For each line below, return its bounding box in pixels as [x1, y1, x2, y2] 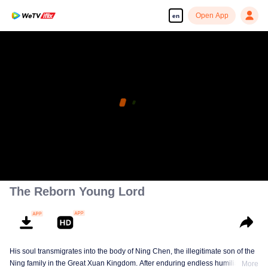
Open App [195, 11, 229, 20]
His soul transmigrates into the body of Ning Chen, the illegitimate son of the [10, 247, 255, 255]
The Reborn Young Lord [10, 185, 145, 198]
